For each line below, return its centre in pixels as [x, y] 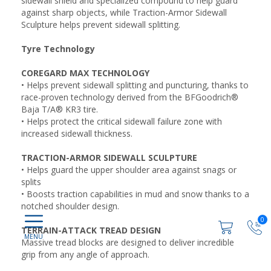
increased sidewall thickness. [77, 133]
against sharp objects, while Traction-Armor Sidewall [124, 12]
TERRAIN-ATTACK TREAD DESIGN [91, 230]
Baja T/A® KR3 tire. [60, 109]
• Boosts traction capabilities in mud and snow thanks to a [135, 194]
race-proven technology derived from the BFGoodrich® [130, 97]
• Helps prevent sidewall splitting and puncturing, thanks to [135, 85]
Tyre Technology [58, 49]
